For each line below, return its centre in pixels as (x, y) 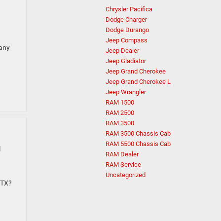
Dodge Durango (127, 30)
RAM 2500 (120, 113)
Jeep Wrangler (126, 92)
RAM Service (123, 165)
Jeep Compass (127, 40)
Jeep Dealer (122, 51)
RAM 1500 (120, 102)
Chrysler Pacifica (129, 9)
